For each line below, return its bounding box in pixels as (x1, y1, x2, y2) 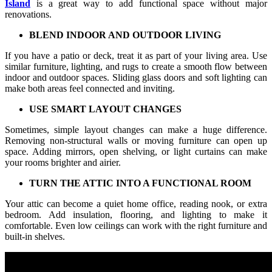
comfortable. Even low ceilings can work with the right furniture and (5, 220, 267, 231)
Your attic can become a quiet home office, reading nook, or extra (5, 198, 267, 209)
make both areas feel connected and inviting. (5, 83, 175, 93)
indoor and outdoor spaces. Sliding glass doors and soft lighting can (5, 72, 267, 83)
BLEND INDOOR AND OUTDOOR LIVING (29, 29, 221, 40)
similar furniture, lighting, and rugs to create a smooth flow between (5, 61, 267, 72)
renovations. (5, 8, 52, 19)
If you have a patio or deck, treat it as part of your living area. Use (5, 50, 267, 61)
